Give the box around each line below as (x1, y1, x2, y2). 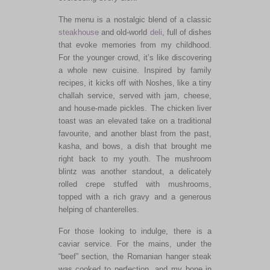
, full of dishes (162, 27, 212, 37)
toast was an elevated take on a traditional (58, 116, 212, 125)
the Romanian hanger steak (113, 251, 212, 261)
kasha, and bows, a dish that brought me (58, 141, 212, 151)
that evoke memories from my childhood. (58, 40, 212, 49)
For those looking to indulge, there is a (58, 226, 212, 236)
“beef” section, (58, 251, 113, 261)
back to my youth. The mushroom (73, 154, 212, 163)
